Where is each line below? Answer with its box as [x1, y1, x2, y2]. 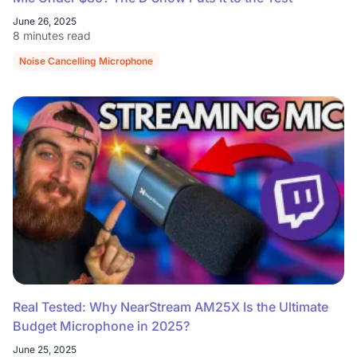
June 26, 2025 [13, 15, 76, 28]
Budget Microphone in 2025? [13, 318, 190, 335]
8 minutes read [13, 29, 91, 43]
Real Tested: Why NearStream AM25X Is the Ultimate [13, 299, 328, 316]
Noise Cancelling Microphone [19, 55, 153, 68]
